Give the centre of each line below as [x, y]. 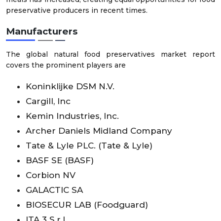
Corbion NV [51, 175]
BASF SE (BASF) [60, 160]
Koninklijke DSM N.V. [70, 86]
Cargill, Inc [48, 101]
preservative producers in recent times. [77, 11]
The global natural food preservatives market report [110, 54]
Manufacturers [42, 32]
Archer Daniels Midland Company [99, 130]
